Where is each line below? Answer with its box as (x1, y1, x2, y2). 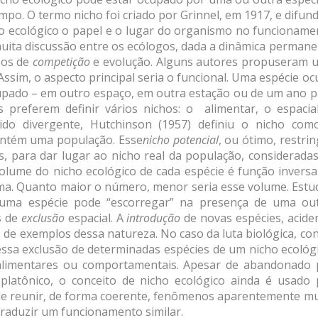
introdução (126, 210, 185, 226)
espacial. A (67, 210, 127, 226)
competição (32, 54, 94, 70)
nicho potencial (142, 132, 219, 148)
